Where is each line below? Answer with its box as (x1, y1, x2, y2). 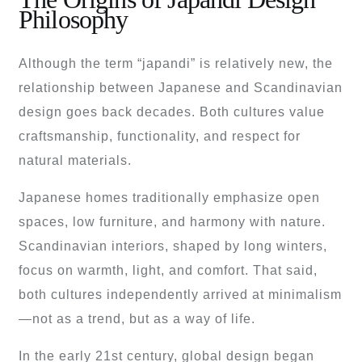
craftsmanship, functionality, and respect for (19, 128, 301, 143)
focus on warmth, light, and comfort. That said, (19, 263, 318, 277)
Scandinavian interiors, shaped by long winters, (19, 238, 327, 253)
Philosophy (19, 5, 128, 34)
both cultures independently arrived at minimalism (19, 287, 342, 301)
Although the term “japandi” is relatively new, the (19, 56, 333, 70)
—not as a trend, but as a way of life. (19, 311, 255, 326)
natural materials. (19, 153, 132, 167)
